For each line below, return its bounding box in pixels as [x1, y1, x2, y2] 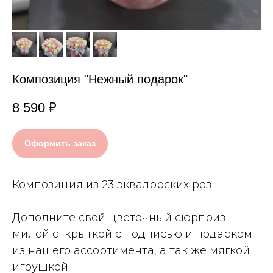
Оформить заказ [24, 138, 96, 149]
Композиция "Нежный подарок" [12, 73, 188, 86]
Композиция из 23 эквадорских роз [12, 178, 211, 192]
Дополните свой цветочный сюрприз [12, 211, 225, 225]
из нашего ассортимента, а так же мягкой [12, 244, 250, 258]
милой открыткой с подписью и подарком [12, 227, 252, 241]
